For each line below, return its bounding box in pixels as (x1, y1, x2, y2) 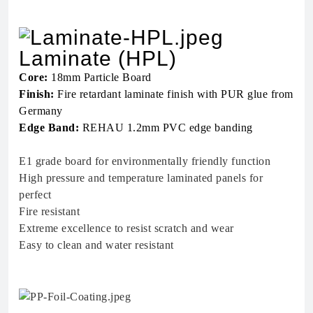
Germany (19, 105, 63, 117)
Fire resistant (19, 205, 80, 218)
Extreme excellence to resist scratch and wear (19, 222, 234, 235)
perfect (19, 189, 52, 201)
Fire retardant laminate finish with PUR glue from (54, 88, 293, 101)
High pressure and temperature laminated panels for (19, 172, 263, 184)
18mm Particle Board (48, 71, 152, 84)
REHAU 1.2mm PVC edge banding (79, 122, 253, 134)
